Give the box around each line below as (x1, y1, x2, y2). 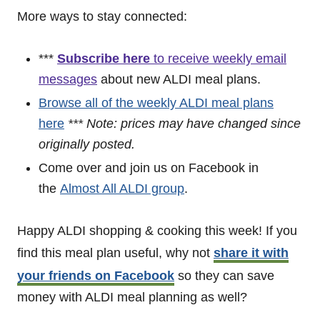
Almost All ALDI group (60, 181, 184, 196)
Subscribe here (57, 51, 154, 66)
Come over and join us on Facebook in (39, 161, 259, 175)
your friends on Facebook (17, 269, 174, 283)
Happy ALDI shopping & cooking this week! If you (17, 224, 297, 238)
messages (39, 72, 97, 86)
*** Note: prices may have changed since (68, 116, 301, 131)
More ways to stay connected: (17, 9, 187, 24)
